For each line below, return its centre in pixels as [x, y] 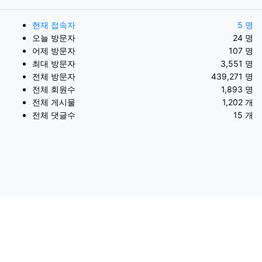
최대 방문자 [54, 64]
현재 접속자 [54, 25]
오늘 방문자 [54, 38]
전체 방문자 [54, 77]
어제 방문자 [54, 51]
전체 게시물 [54, 102]
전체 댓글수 [54, 115]
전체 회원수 [54, 89]
